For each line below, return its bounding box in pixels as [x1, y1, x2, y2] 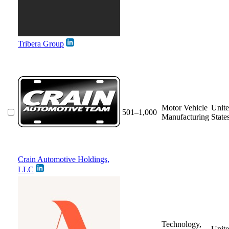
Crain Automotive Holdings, [18, 154, 109, 164]
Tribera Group [18, 39, 64, 48]
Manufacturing [162, 112, 209, 121]
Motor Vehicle [162, 103, 208, 112]
